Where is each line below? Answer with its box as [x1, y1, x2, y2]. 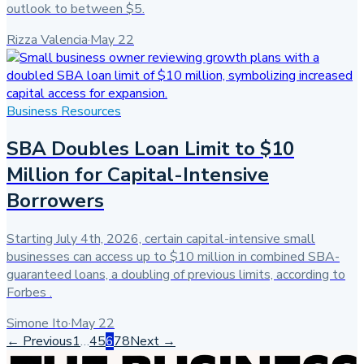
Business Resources [6, 102, 121, 120]
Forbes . [6, 284, 52, 302]
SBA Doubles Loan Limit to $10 [6, 136, 294, 162]
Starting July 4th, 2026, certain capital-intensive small [6, 230, 315, 249]
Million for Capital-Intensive [6, 162, 269, 188]
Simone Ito [6, 314, 68, 333]
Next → [130, 332, 175, 351]
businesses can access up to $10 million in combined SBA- [6, 248, 340, 266]
